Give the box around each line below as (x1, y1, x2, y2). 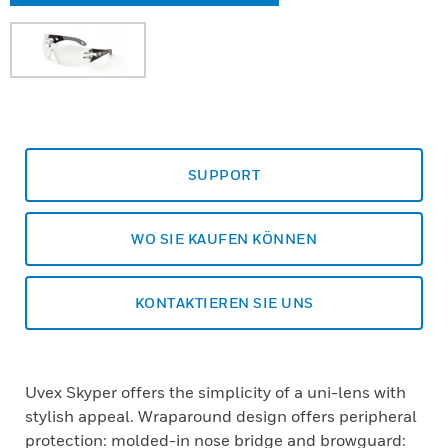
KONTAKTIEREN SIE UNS (134, 294, 314, 311)
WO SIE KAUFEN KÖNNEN (131, 230, 317, 247)
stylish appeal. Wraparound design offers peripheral (25, 406, 417, 426)
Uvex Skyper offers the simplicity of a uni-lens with (25, 382, 406, 402)
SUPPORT (187, 166, 261, 183)
